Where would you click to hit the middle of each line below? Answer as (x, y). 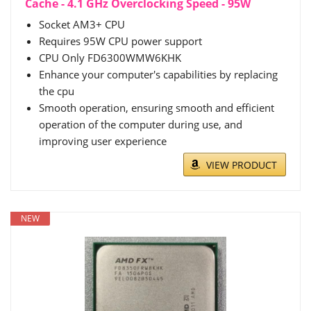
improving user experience (103, 141)
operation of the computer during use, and (141, 125)
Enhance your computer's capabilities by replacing (158, 75)
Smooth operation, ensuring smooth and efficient (157, 108)
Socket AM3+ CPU (82, 25)
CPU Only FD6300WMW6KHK (110, 58)
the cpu (57, 91)
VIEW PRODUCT (242, 165)
